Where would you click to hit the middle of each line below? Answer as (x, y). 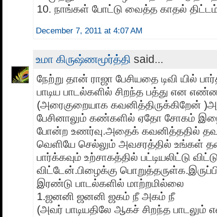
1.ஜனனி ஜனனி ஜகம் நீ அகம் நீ (106, 197)
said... (147, 59)
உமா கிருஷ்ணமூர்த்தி (83, 59)
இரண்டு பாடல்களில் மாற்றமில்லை (110, 184)
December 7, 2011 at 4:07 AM (89, 31)
